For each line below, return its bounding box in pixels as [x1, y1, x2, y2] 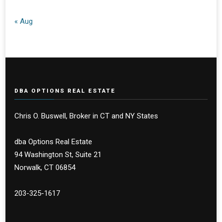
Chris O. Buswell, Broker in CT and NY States [14, 111, 158, 120]
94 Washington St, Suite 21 [14, 150, 102, 159]
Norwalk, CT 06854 [14, 163, 75, 172]
